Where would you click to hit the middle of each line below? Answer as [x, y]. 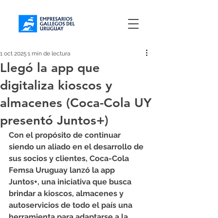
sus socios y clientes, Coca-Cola [70, 158]
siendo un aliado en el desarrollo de [77, 147]
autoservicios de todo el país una [72, 205]
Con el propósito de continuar [66, 135]
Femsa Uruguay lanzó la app [63, 170]
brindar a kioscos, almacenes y [67, 193]
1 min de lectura [49, 54]
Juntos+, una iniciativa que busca [71, 182]
